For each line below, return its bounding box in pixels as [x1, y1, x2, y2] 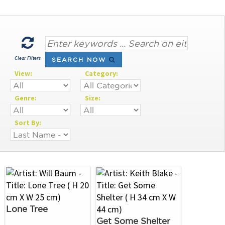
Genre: [10, 93, 41, 103]
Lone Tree [6, 204, 48, 213]
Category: [80, 69, 123, 78]
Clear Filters [15, 55, 41, 61]
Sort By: [10, 118, 46, 128]
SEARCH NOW [52, 56, 109, 63]
